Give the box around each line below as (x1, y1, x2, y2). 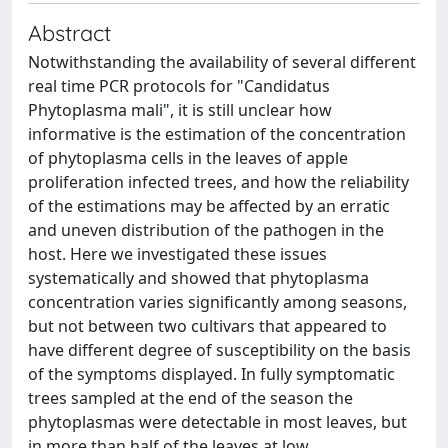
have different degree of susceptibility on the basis (28, 339, 411, 361)
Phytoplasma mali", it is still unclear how (28, 99, 332, 121)
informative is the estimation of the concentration (28, 123, 406, 145)
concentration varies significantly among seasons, (28, 291, 407, 313)
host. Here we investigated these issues (28, 243, 327, 265)
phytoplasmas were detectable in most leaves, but (28, 411, 407, 433)
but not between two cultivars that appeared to (28, 315, 387, 337)
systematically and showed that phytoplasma (28, 267, 369, 289)
